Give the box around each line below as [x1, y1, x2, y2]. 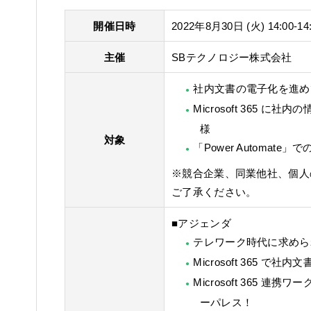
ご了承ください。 [171, 185, 257, 198]
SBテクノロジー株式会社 [171, 51, 292, 64]
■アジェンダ [171, 217, 231, 230]
